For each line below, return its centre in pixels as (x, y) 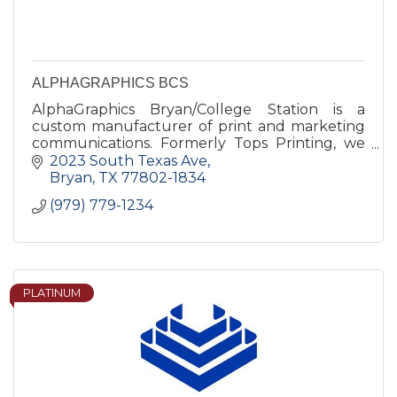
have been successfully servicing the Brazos (198, 160)
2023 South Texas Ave (128, 160)
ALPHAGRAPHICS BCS (110, 83)
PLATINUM (52, 292)
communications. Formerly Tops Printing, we (198, 143)
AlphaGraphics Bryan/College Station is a (198, 109)
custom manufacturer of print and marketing (198, 126)
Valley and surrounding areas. (137, 177)
